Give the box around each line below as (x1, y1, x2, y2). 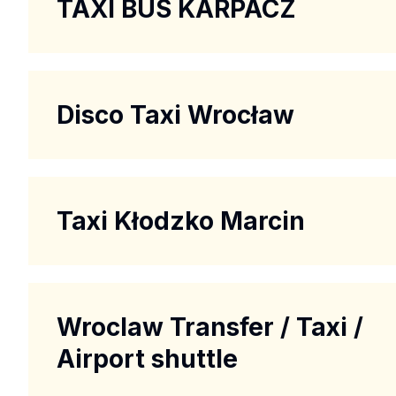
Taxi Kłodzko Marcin (57, 205, 305, 236)
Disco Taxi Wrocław (57, 99, 294, 130)
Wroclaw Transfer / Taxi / (57, 311, 363, 342)
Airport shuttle (57, 343, 238, 374)
